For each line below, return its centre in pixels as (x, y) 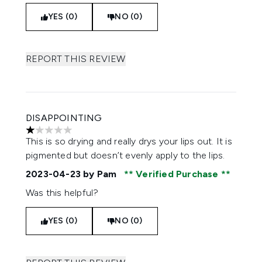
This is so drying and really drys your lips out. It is (129, 141)
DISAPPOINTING (64, 118)
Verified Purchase (177, 174)
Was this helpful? (62, 193)
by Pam (100, 174)
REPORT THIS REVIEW (76, 59)
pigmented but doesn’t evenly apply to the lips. (127, 155)
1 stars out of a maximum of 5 (88, 136)
